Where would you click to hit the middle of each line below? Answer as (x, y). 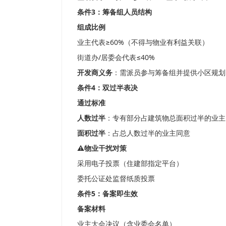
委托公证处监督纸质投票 (116, 178)
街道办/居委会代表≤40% (116, 57)
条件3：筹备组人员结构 (115, 12)
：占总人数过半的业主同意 (148, 133)
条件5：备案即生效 (107, 193)
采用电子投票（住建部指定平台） (130, 163)
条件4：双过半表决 (107, 87)
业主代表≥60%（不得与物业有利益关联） (143, 42)
